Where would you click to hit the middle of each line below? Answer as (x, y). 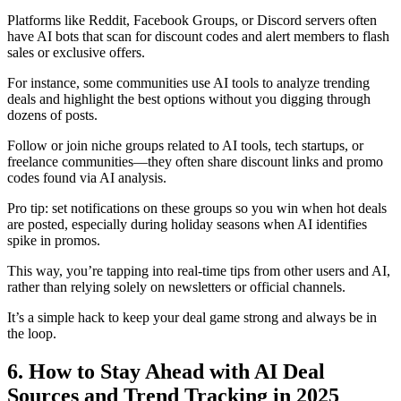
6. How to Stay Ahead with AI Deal (166, 371)
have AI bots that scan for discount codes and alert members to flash (198, 36)
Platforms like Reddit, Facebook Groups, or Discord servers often (192, 20)
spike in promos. (54, 240)
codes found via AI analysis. (87, 177)
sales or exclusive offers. (76, 52)
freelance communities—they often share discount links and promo (195, 161)
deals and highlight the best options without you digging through (189, 98)
